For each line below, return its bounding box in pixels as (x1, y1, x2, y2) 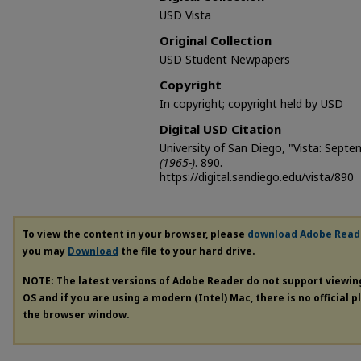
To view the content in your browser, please (23, 226, 247, 241)
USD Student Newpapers (160, 51, 290, 67)
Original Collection (160, 31, 272, 48)
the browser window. (23, 307, 130, 322)
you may (23, 243, 68, 258)
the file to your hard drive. (118, 243, 255, 258)
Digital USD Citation (160, 120, 281, 137)
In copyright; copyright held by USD (160, 95, 343, 111)
